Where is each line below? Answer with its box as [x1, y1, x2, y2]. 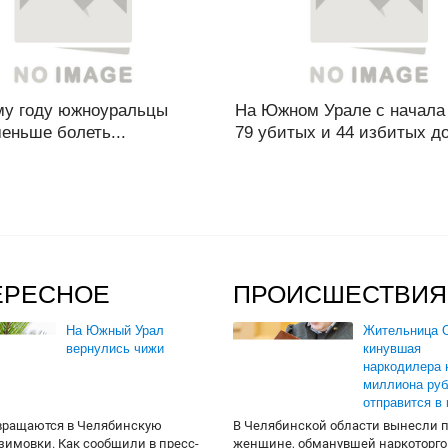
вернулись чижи [66, 341, 164, 356]
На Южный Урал [66, 323, 164, 338]
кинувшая [363, 341, 421, 356]
